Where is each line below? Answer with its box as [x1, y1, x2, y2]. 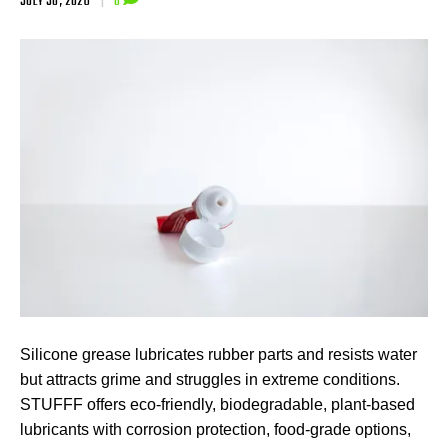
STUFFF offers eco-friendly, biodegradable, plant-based [20, 396, 415, 414]
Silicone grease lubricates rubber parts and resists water [20, 346, 417, 364]
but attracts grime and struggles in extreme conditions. [20, 371, 400, 389]
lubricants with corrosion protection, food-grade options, [20, 421, 411, 439]
